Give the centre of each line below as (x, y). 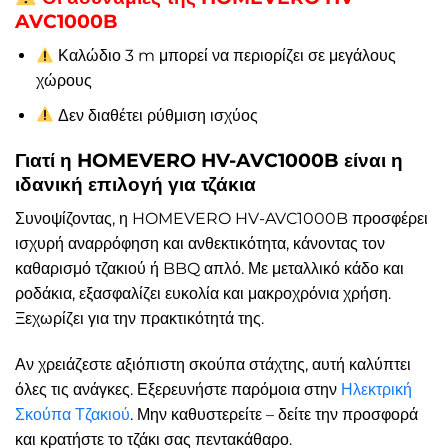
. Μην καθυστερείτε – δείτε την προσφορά (274, 414)
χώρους (63, 81)
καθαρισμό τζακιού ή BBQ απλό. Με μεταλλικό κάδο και (209, 269)
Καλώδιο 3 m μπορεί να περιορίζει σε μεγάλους (225, 56)
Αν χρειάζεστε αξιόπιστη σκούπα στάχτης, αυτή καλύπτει (213, 364)
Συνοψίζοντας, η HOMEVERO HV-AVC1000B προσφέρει (221, 219)
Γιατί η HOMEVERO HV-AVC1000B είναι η (209, 160)
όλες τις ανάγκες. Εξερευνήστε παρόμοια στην (178, 389)
